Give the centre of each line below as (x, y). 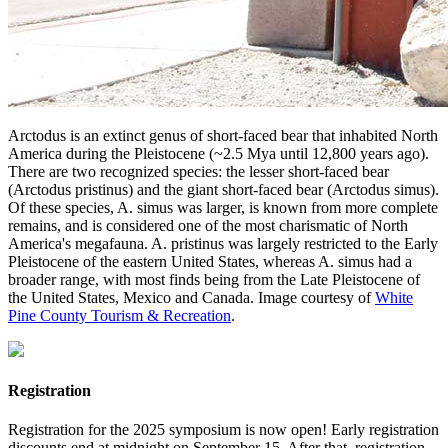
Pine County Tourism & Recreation (119, 315)
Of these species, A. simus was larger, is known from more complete (223, 207)
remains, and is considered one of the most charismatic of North (208, 225)
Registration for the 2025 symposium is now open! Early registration (223, 430)
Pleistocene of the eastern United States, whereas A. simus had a (210, 261)
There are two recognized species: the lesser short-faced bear (198, 171)
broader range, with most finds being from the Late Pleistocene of (214, 279)
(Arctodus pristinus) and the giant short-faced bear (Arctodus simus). (223, 189)
